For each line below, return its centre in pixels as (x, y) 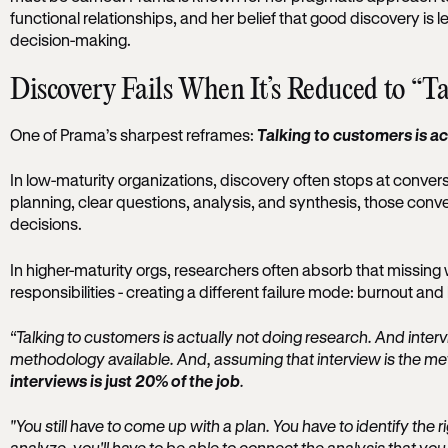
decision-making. (70, 39)
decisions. (45, 224)
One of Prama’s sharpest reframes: (133, 134)
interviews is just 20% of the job (124, 380)
